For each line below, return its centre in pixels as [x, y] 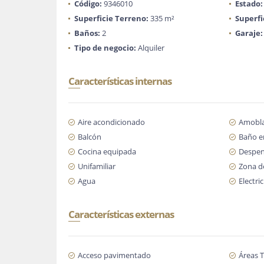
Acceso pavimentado [114, 255]
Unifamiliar [97, 166]
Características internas [120, 81]
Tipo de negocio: [105, 48]
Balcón [90, 137]
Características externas [121, 214]
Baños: [87, 33]
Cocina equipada [107, 151]
